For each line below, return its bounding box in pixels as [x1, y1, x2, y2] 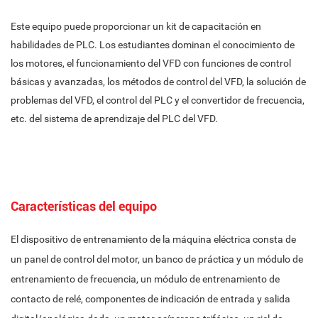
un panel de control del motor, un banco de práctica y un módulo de [11, 253, 303, 265]
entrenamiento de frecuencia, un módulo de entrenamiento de [11, 273, 280, 285]
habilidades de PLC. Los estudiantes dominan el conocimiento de [11, 39, 295, 50]
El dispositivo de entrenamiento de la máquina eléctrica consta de [11, 234, 296, 245]
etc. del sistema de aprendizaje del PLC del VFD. [11, 113, 218, 124]
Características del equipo [11, 199, 157, 214]
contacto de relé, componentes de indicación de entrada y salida [11, 293, 290, 305]
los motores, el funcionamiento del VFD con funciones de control [11, 57, 291, 69]
